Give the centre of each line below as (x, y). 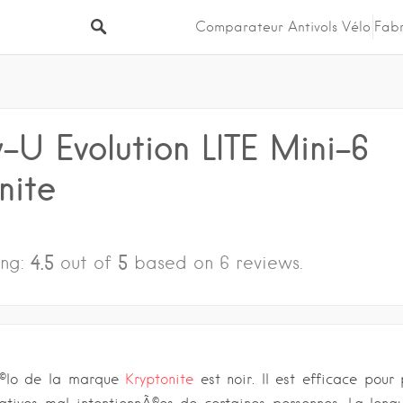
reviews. (269, 262)
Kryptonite (160, 380)
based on (173, 262)
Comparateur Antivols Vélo (283, 27)
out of (89, 262)
